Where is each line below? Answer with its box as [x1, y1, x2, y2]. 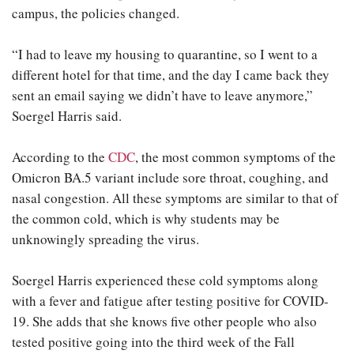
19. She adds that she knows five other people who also [12, 312, 317, 331]
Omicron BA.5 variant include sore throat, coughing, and [12, 168, 329, 187]
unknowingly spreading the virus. [12, 230, 199, 249]
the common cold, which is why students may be [12, 209, 280, 228]
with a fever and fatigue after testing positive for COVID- [12, 292, 329, 311]
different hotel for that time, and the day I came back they [12, 66, 330, 85]
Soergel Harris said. [12, 107, 122, 126]
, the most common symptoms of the [135, 148, 336, 167]
